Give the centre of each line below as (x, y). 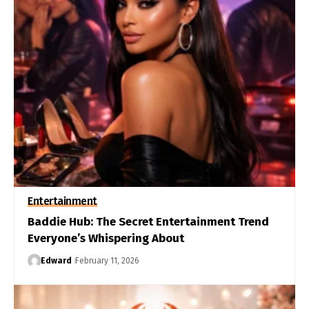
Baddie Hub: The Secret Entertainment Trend (148, 222)
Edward (56, 261)
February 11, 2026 (107, 261)
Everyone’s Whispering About (106, 239)
